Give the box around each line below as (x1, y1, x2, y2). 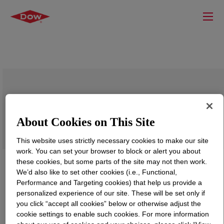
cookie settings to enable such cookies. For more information (16, 209, 209, 218)
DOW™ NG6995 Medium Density (12, 96, 173, 112)
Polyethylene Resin (12, 108, 100, 124)
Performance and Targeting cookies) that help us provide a (16, 178, 202, 186)
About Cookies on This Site (16, 115, 155, 128)
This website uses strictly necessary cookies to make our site (16, 136, 209, 144)
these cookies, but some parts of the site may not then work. (16, 157, 207, 165)
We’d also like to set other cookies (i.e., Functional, (16, 167, 177, 176)
